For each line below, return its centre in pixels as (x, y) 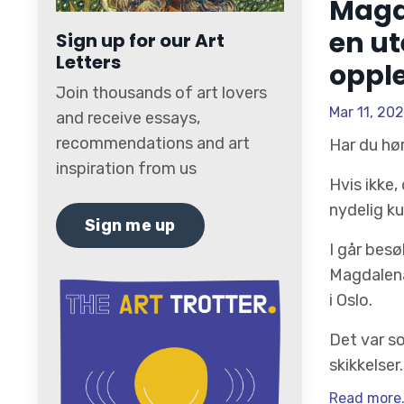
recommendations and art (153, 144)
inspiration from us (126, 169)
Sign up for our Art (140, 41)
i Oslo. (350, 301)
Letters (88, 63)
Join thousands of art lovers (161, 93)
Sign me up (130, 225)
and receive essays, (128, 119)
